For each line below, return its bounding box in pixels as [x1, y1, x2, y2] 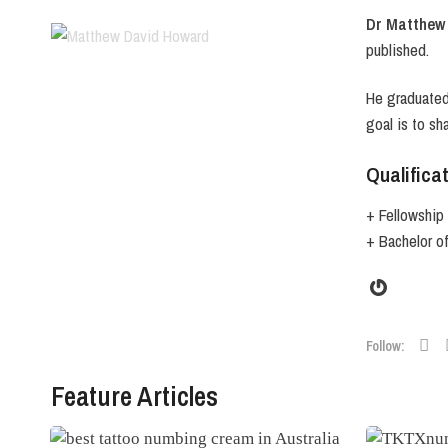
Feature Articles [50, 377, 218, 414]
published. [366, 38, 430, 61]
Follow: [366, 335, 406, 355]
